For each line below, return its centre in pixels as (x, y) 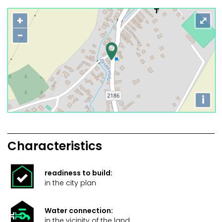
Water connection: (79, 211)
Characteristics (55, 146)
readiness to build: (79, 173)
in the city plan (70, 183)
